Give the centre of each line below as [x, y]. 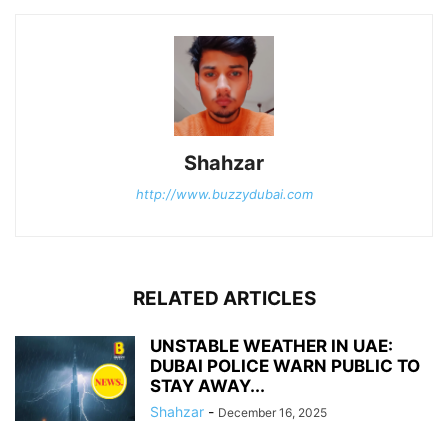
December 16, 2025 [272, 413]
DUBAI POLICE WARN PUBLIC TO [285, 366]
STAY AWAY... [207, 386]
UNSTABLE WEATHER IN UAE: [271, 346]
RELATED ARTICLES [224, 299]
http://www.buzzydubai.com [224, 194]
